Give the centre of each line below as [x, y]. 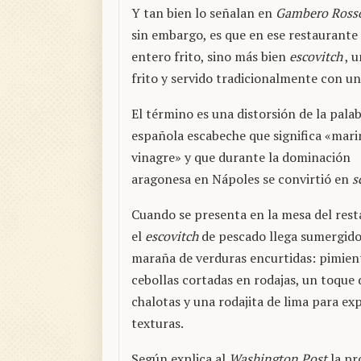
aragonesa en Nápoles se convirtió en [242, 179]
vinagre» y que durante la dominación [241, 158]
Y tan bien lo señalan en [203, 13]
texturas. [158, 324]
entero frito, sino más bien [210, 57]
